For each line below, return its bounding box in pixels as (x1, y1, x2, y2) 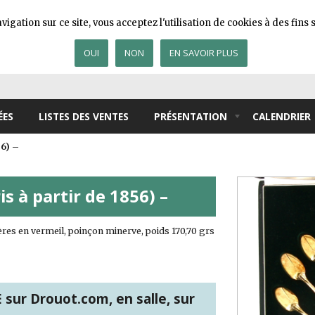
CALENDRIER (252, 110, 311, 123)
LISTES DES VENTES (39, 110, 129, 123)
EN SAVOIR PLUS (169, 46, 238, 60)
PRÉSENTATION (154, 110, 227, 123)
